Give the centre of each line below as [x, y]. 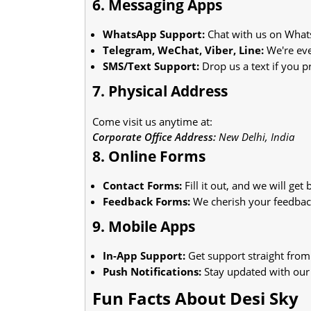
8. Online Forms [149, 156]
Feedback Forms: [146, 201]
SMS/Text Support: [151, 66]
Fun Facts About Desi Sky [195, 298]
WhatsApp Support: [154, 34]
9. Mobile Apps [144, 226]
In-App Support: [144, 255]
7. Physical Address [160, 91]
